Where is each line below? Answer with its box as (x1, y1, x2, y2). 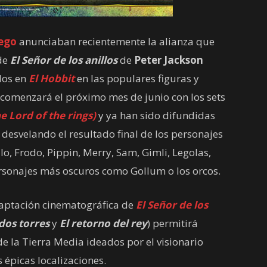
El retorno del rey (60, 216, 147, 230)
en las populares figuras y (74, 72, 199, 85)
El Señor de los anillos (10, 53, 117, 67)
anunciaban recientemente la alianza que (19, 35, 215, 48)
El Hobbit (29, 72, 74, 85)
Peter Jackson (134, 53, 203, 67)
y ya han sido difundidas (98, 108, 215, 122)
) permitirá (147, 216, 198, 230)
